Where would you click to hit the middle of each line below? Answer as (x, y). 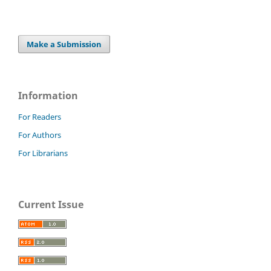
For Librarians (43, 153)
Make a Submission (64, 44)
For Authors (40, 135)
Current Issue (51, 205)
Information (48, 96)
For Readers (40, 117)
